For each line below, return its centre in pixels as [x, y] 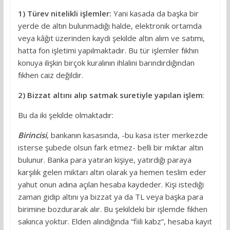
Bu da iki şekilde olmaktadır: [65, 115]
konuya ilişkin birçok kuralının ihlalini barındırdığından [106, 63]
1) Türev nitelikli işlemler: [64, 14]
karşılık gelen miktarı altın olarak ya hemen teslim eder [112, 172]
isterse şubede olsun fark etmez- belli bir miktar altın [110, 148]
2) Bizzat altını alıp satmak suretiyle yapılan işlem [110, 95]
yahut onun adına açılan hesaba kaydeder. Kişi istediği [111, 185]
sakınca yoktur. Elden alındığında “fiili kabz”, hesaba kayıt [115, 222]
